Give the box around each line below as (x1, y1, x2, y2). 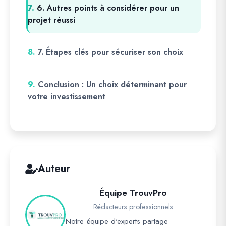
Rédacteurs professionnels (93, 202, 173, 212)
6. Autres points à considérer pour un (37, 2, 179, 14)
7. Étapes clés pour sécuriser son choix (38, 46, 183, 59)
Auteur (38, 161, 70, 177)
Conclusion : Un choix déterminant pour (38, 79, 187, 91)
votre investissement (28, 91, 105, 103)
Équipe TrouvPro (99, 186, 167, 200)
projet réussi (28, 14, 75, 26)
